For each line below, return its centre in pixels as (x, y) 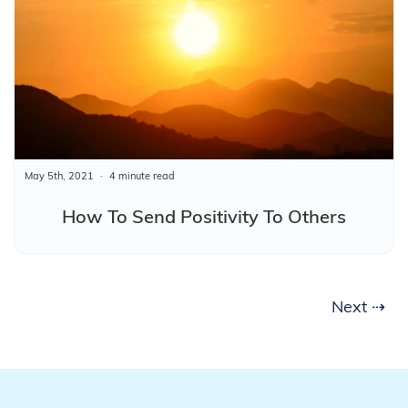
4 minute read (142, 175)
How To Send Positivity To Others (204, 216)
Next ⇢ (358, 306)
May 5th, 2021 (59, 175)
